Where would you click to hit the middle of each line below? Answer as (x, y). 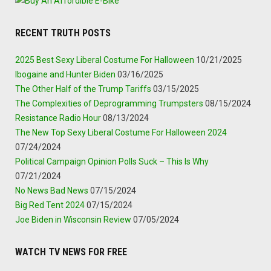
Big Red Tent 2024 (50, 205)
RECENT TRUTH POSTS (63, 33)
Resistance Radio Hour (58, 118)
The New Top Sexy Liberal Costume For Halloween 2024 (121, 132)
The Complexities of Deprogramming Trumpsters (109, 103)
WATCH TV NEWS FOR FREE (71, 252)
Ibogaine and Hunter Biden (65, 74)
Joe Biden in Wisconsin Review (73, 219)
